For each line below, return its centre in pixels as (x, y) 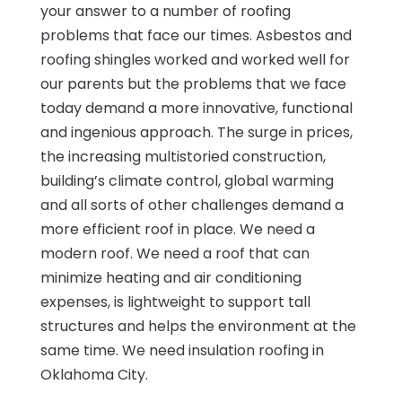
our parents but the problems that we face (193, 83)
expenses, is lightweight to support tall (175, 301)
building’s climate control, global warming (187, 180)
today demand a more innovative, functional (196, 108)
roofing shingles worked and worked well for (195, 59)
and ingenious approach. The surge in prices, (196, 132)
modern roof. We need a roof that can (175, 253)
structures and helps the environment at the (198, 326)
